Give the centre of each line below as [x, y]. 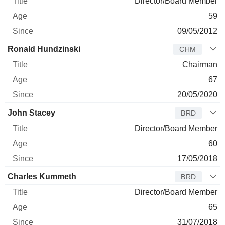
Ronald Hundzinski [44, 49]
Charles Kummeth [42, 176]
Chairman [200, 64]
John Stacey [31, 113]
